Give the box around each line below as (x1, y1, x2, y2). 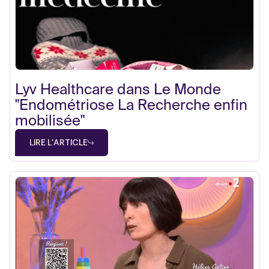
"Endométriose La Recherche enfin (15, 98, 247, 113)
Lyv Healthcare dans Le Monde (15, 82, 221, 97)
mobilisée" (15, 113, 85, 128)
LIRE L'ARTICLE (29, 136, 88, 148)
